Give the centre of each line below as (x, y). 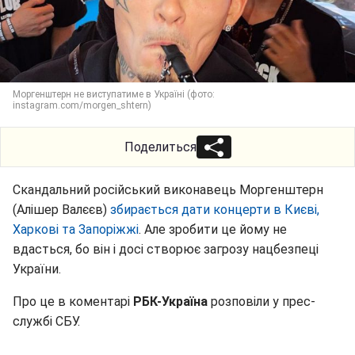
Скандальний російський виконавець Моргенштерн (168, 190)
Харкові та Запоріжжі (76, 229)
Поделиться (160, 147)
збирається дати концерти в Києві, (215, 210)
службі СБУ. (46, 321)
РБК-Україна (170, 302)
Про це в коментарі (73, 302)
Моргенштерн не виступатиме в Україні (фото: (114, 94)
